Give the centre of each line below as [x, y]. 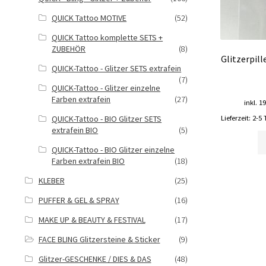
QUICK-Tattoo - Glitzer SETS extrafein [117, 68]
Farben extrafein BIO [88, 161]
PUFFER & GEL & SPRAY [79, 200]
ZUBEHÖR [69, 49]
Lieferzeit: [237, 118]
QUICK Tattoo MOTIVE [89, 18]
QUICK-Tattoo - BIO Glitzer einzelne [113, 150]
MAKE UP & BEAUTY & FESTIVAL [92, 220]
